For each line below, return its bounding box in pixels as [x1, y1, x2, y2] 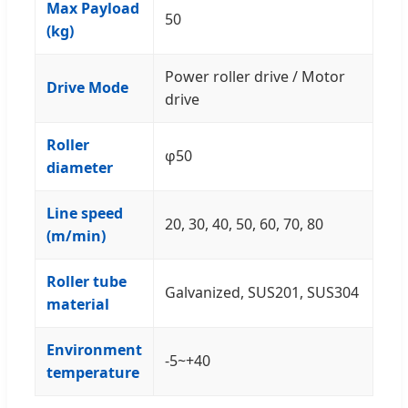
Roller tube [46, 271, 127, 292]
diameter [46, 158, 113, 178]
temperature [46, 362, 139, 383]
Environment [46, 340, 142, 361]
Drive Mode [46, 77, 128, 98]
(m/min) [46, 226, 106, 247]
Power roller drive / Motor [165, 66, 345, 87]
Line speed [46, 203, 123, 224]
